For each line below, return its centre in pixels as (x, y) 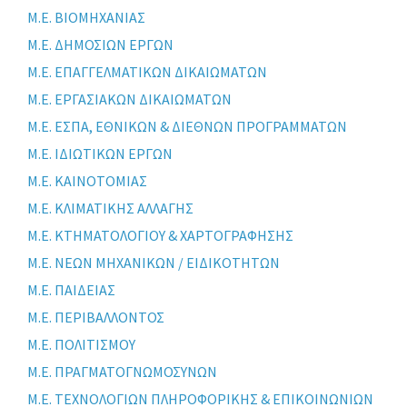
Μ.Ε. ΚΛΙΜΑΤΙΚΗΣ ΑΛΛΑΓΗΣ (110, 208)
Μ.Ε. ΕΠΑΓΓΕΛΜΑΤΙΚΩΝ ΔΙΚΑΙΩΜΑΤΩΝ (147, 72)
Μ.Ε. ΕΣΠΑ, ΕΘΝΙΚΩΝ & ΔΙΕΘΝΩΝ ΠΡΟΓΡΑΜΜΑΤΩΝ (187, 127)
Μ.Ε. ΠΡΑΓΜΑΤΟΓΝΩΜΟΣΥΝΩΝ (122, 372)
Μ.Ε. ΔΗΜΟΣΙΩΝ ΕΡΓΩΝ (100, 45)
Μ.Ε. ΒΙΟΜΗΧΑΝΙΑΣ (86, 18)
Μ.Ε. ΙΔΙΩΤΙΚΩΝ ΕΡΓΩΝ (100, 154)
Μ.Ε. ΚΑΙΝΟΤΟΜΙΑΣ (87, 181)
